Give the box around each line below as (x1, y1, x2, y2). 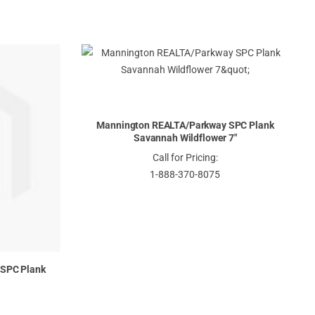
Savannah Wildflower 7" (134, 132, 237, 144)
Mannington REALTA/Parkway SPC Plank (96, 120, 274, 131)
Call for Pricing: (152, 152, 218, 164)
